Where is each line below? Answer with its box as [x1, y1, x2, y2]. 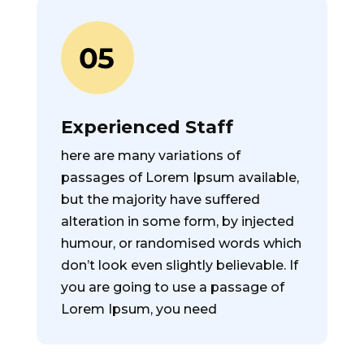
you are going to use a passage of [60, 279, 284, 295]
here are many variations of [60, 148, 240, 163]
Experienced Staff [60, 116, 233, 138]
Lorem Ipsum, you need [60, 301, 217, 317]
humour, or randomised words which [60, 236, 301, 251]
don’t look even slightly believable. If [60, 258, 298, 273]
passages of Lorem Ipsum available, [60, 170, 299, 185]
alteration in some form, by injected [60, 214, 294, 229]
